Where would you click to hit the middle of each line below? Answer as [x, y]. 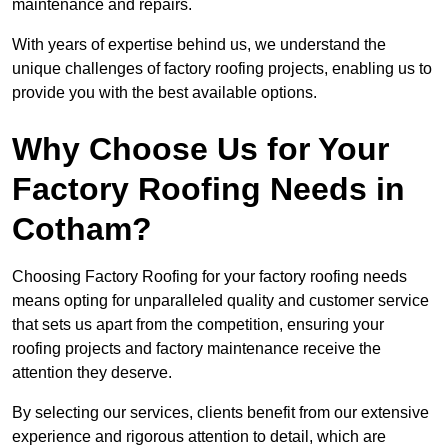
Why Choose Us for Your [200, 149]
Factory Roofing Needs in [208, 189]
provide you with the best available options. [164, 93]
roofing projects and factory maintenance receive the [196, 349]
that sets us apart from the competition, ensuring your [198, 325]
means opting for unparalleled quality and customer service [220, 301]
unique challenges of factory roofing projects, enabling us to [222, 69]
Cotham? [82, 229]
